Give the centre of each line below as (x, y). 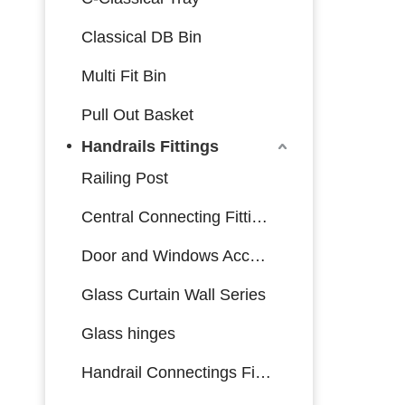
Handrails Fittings (150, 146)
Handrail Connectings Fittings (263, 372)
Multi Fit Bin (124, 75)
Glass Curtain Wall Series (174, 294)
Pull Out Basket (137, 114)
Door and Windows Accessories (258, 255)
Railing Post (125, 178)
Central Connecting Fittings (259, 217)
